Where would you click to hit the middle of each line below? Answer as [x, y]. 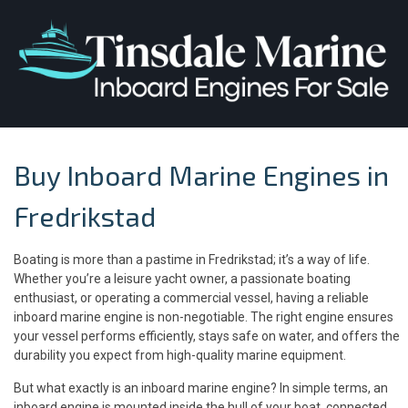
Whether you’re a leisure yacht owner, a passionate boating [182, 278]
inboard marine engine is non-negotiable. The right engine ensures [204, 316]
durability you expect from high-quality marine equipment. [180, 355]
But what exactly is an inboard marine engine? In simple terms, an [201, 388]
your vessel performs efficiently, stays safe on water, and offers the [207, 336]
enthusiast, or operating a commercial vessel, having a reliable [191, 297]
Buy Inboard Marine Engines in [201, 174]
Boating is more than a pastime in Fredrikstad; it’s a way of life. [192, 259]
